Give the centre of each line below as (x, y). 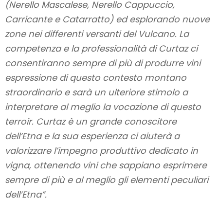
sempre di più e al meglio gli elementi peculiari (107, 180)
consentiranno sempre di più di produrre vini (103, 63)
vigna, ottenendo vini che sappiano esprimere (106, 165)
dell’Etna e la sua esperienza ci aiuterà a (92, 136)
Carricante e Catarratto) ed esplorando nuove (107, 19)
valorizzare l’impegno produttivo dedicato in (101, 151)
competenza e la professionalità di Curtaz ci (101, 49)
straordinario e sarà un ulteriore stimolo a (96, 92)
